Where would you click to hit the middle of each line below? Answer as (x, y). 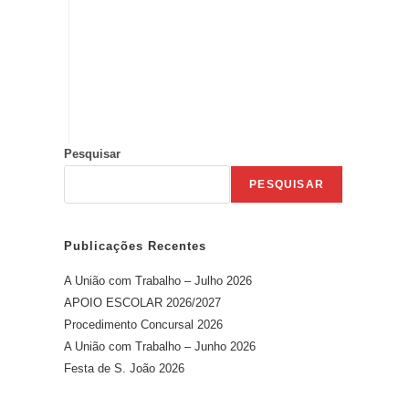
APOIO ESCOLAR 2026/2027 (142, 303)
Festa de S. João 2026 (124, 369)
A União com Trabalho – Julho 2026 (158, 281)
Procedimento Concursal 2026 (143, 325)
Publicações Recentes (135, 246)
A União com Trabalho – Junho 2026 (160, 347)
